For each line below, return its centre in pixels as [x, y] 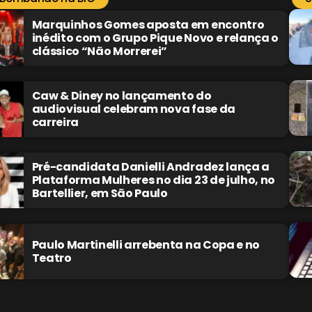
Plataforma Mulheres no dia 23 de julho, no [154, 180]
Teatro [52, 258]
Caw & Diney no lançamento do [122, 96]
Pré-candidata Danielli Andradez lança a [151, 167]
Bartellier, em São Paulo [100, 194]
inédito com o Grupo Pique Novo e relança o [155, 38]
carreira [55, 123]
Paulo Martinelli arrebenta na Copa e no [146, 244]
